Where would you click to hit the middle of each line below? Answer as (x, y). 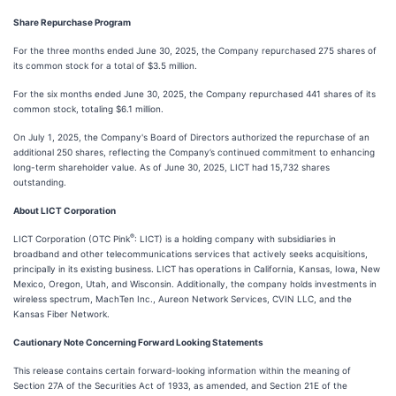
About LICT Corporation (65, 210)
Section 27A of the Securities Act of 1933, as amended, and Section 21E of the (180, 385)
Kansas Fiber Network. (61, 314)
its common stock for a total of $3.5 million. (105, 65)
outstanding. (40, 182)
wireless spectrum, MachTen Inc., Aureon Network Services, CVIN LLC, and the (183, 299)
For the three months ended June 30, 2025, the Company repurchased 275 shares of (195, 50)
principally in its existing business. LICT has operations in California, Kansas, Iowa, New (197, 269)
